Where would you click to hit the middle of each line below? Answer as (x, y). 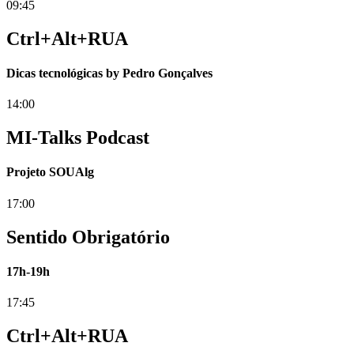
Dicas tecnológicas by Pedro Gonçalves (109, 73)
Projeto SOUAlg (50, 172)
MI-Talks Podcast (78, 138)
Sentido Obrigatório (88, 237)
